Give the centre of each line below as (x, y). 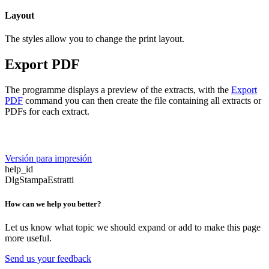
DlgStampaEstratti (39, 180)
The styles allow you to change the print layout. (95, 39)
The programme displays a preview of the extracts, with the (118, 89)
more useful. (28, 238)
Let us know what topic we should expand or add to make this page (133, 227)
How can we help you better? (53, 204)
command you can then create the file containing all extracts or (142, 100)
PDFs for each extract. (47, 111)
